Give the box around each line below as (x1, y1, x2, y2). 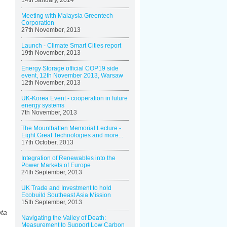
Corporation (21, 19, 54, 26)
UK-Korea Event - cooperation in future (21, 95, 128, 102)
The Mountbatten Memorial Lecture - (21, 125, 121, 132)
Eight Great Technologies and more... (21, 132, 123, 139)
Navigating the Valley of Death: (21, 214, 106, 221)
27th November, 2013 (21, 26, 81, 33)
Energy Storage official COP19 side (21, 65, 119, 72)
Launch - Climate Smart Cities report (21, 42, 121, 49)
